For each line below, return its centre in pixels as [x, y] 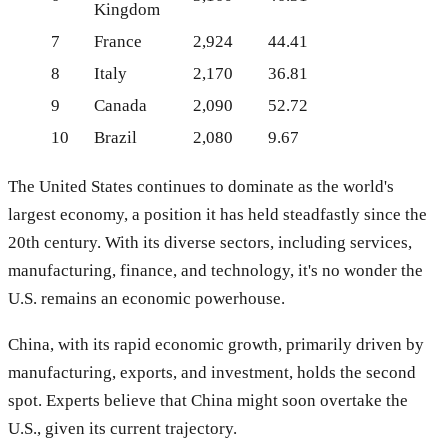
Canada [120, 106]
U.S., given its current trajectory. [122, 428]
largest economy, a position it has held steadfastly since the [217, 214]
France [118, 42]
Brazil [115, 138]
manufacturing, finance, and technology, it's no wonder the [215, 270]
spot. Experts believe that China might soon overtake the [208, 400]
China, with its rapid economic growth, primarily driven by [216, 344]
